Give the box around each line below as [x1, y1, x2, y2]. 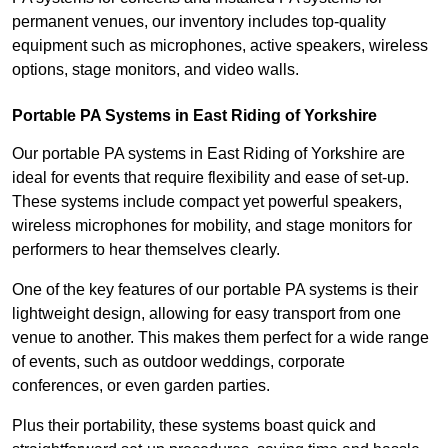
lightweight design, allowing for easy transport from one [12, 305, 401, 323]
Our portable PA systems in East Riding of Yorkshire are [12, 145, 405, 163]
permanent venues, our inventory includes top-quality [12, 13, 386, 31]
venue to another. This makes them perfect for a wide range [12, 329, 429, 347]
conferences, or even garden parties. [12, 377, 270, 395]
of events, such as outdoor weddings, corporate [12, 353, 345, 371]
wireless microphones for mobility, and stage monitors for [12, 217, 412, 235]
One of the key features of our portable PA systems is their [12, 281, 418, 299]
